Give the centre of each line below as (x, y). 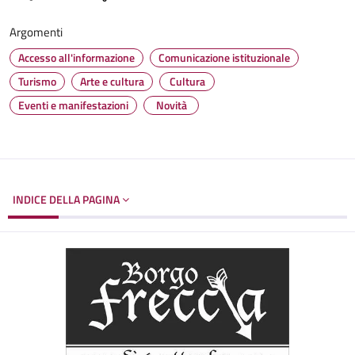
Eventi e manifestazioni (73, 105)
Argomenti (36, 32)
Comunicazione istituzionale (224, 57)
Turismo (37, 81)
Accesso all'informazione (76, 57)
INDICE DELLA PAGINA (67, 199)
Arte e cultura (112, 81)
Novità (171, 105)
